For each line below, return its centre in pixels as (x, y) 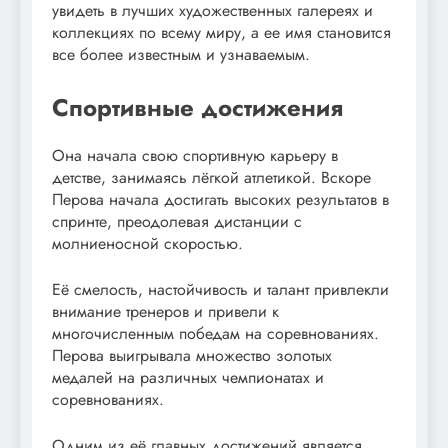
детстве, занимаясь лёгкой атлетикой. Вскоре (211, 178)
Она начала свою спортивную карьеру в (195, 156)
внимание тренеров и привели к (165, 312)
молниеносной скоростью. (147, 244)
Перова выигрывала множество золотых (192, 356)
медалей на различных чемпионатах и (188, 378)
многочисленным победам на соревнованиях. (215, 334)
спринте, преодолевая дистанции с (177, 222)
